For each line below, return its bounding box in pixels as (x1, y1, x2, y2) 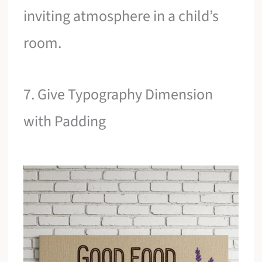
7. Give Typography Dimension (23, 83, 213, 105)
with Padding (23, 110, 106, 132)
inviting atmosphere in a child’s (23, 5, 219, 27)
